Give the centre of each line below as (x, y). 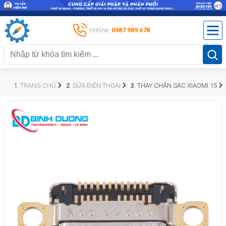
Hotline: (100, 30)
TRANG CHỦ (38, 86)
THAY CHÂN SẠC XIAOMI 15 (177, 86)
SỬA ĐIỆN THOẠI (97, 86)
